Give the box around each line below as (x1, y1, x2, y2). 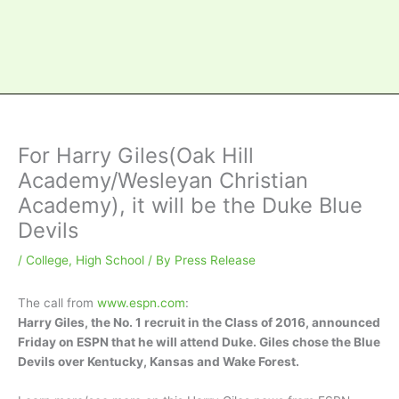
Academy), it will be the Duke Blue (18, 192, 362, 219)
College (26, 253, 69, 268)
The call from (18, 296, 97, 311)
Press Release (175, 253, 256, 268)
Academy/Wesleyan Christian (18, 167, 308, 194)
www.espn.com (97, 296, 185, 311)
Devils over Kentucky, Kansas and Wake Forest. (18, 354, 299, 370)
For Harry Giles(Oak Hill (18, 142, 254, 169)
